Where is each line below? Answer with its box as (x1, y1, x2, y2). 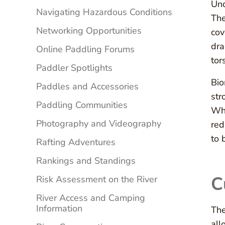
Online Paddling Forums (36, 43, 135, 56)
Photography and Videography (36, 118, 161, 130)
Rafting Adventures (36, 136, 116, 149)
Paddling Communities (36, 99, 128, 111)
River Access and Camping (36, 192, 145, 204)
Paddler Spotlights (36, 62, 113, 74)
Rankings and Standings (36, 155, 136, 167)
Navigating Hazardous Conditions (36, 6, 172, 19)
